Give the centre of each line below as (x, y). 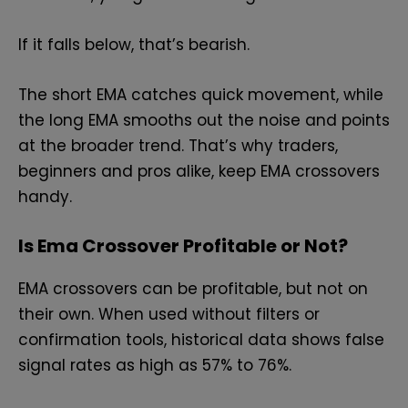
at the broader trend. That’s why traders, (178, 145)
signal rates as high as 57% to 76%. (157, 366)
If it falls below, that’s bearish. (136, 44)
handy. (45, 196)
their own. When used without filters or (169, 315)
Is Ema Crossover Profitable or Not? (183, 246)
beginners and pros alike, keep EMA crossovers (199, 171)
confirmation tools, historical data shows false (201, 340)
